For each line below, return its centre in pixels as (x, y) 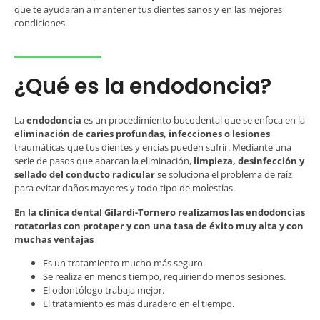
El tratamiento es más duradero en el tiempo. (139, 304)
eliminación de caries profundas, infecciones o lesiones (142, 134)
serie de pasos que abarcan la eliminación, (103, 161)
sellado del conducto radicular (85, 175)
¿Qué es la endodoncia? (143, 87)
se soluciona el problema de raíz (224, 175)
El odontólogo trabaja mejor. (104, 290)
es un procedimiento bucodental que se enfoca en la (193, 120)
